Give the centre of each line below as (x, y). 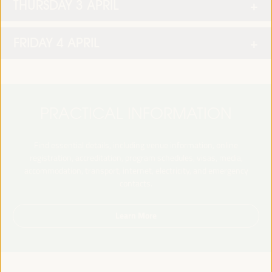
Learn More (136, 215)
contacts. (136, 183)
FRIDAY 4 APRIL (56, 43)
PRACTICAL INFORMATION (136, 114)
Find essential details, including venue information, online (136, 145)
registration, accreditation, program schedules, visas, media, (136, 158)
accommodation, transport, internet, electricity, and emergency (136, 171)
